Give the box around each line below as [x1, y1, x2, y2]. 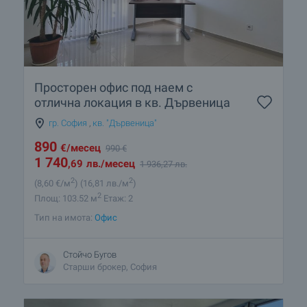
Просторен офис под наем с [34, 79, 193, 95]
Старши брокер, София [63, 262, 157, 273]
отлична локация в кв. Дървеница [34, 95, 230, 110]
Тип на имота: [34, 212, 95, 223]
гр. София [49, 117, 87, 128]
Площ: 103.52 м [34, 193, 97, 204]
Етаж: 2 [101, 193, 133, 204]
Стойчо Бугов [63, 249, 116, 260]
